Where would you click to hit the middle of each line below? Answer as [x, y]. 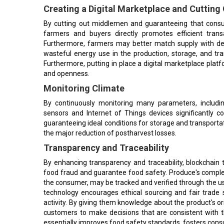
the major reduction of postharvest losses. [110, 131]
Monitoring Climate [84, 86]
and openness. [66, 71]
